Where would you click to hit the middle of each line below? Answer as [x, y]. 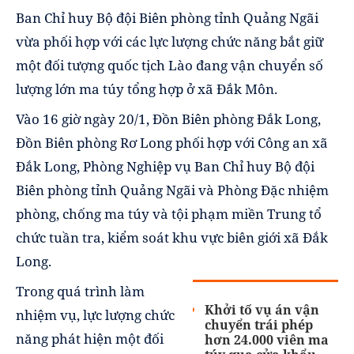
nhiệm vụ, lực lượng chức [95, 315]
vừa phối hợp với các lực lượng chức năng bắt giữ [169, 42]
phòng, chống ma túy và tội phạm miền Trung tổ [169, 214]
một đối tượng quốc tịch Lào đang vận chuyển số [169, 66]
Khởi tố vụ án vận [262, 310]
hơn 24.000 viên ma [267, 340]
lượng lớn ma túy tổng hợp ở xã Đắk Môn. [147, 89]
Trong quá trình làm [80, 292]
